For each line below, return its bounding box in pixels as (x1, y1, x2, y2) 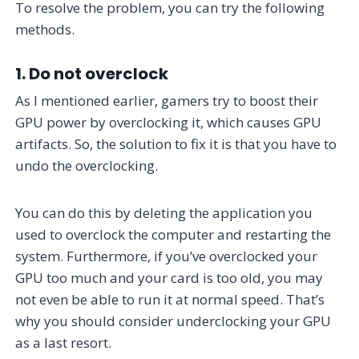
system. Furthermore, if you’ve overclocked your (15, 246, 318, 265)
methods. (15, 19, 75, 38)
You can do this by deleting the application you (15, 203, 313, 222)
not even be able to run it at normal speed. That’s (15, 289, 325, 309)
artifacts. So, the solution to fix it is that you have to (15, 134, 337, 153)
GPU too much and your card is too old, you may (15, 268, 324, 287)
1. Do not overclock (15, 62, 169, 85)
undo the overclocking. (15, 155, 159, 175)
